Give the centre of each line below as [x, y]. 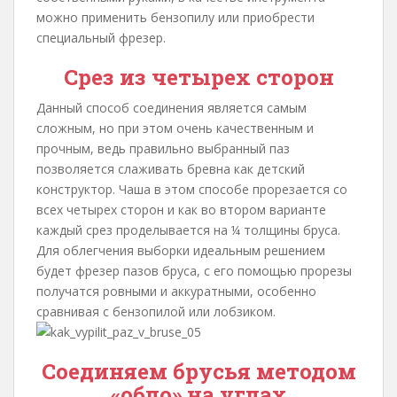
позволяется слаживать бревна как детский [171, 169]
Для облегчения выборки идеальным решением [181, 250]
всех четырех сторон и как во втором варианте [181, 210]
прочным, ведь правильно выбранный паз [163, 148]
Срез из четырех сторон [198, 77]
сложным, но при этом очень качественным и [175, 128]
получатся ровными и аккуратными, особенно [176, 291]
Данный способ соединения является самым [171, 108]
